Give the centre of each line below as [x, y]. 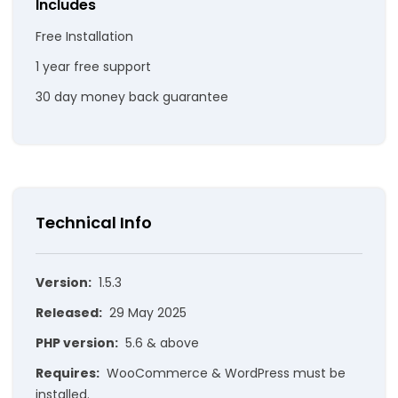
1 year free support [93, 67]
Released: [69, 313]
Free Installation [84, 37]
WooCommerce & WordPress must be [226, 374]
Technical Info [94, 223]
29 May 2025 [148, 313]
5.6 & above [162, 343]
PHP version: [77, 343]
